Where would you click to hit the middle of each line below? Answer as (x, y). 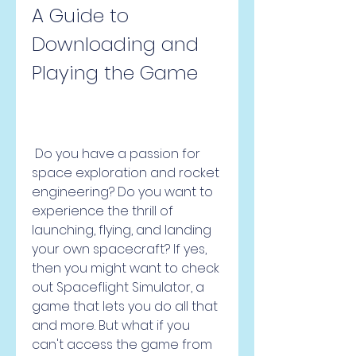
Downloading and (115, 44)
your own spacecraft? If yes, (119, 249)
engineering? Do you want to (122, 192)
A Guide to (80, 15)
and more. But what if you (111, 325)
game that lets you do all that (125, 306)
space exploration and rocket (126, 173)
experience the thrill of (103, 211)
